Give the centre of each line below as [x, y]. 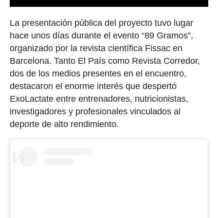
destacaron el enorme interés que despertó [93, 86]
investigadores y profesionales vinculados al [95, 112]
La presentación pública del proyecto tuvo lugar [101, 23]
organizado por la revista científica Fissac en [96, 48]
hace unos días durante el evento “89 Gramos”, [101, 36]
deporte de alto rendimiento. [64, 124]
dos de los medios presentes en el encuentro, [98, 74]
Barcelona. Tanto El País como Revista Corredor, [105, 61]
